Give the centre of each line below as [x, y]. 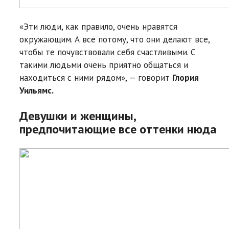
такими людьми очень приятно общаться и [104, 65]
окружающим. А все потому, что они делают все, [114, 39]
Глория [186, 77]
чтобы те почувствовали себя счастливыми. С [107, 52]
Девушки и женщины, [77, 116]
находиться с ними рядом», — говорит [96, 77]
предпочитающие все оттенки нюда [118, 129]
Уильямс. [37, 90]
